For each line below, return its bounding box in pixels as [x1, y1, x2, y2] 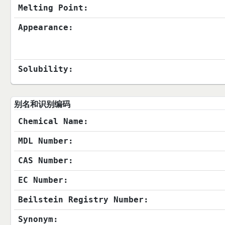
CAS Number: [18, 156, 73, 166]
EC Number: [18, 175, 68, 185]
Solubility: [18, 64, 73, 74]
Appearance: [18, 23, 73, 33]
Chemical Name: [18, 117, 88, 127]
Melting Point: [18, 3, 88, 13]
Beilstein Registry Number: [18, 195, 149, 205]
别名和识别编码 [14, 99, 70, 109]
